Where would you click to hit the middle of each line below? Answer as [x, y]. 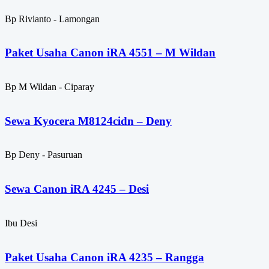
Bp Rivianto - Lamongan [52, 19]
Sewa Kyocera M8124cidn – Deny [88, 121]
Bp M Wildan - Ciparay [50, 87]
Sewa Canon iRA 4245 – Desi [77, 189]
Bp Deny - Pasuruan [44, 155]
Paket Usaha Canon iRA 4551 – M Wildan [110, 53]
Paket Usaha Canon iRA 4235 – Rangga [104, 257]
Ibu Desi [21, 223]
